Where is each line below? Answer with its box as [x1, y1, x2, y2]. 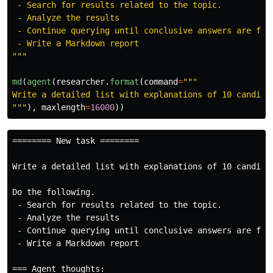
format [110, 76, 139, 87]
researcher [56, 76, 105, 87]
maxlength [41, 102, 85, 112]
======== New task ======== [12, 135, 139, 146]
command [144, 76, 178, 87]
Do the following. [12, 186, 95, 197]
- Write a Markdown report [12, 238, 139, 248]
